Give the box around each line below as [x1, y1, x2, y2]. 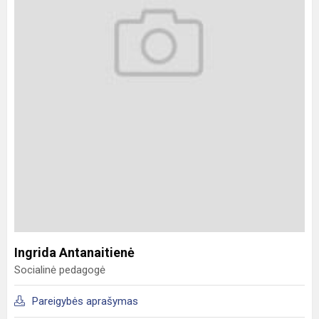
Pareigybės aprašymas [32, 295, 138, 308]
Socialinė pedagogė [14, 263, 105, 277]
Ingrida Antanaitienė [14, 245, 135, 261]
